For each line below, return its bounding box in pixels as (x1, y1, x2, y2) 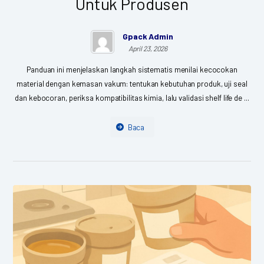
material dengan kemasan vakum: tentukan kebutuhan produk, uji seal (16, 78, 247, 88)
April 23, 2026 (128, 44, 168, 52)
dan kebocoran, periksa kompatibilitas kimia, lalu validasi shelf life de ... (15, 93, 249, 103)
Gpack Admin (123, 31, 173, 41)
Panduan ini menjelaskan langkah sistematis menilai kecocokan (27, 64, 237, 74)
